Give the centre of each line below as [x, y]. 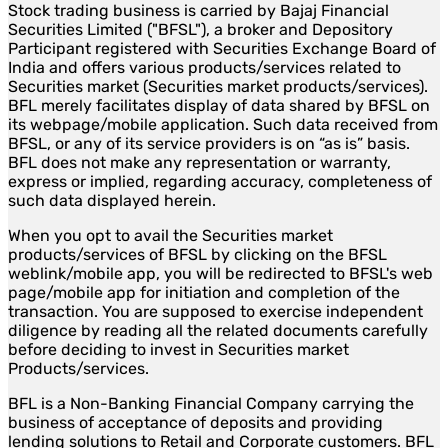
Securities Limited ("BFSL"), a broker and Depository [200, 29]
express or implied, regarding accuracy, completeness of [220, 181]
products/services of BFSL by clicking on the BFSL [197, 254]
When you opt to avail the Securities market [170, 235]
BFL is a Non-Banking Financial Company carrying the [211, 403]
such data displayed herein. [112, 200]
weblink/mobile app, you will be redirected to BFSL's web [220, 273]
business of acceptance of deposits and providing [195, 422]
